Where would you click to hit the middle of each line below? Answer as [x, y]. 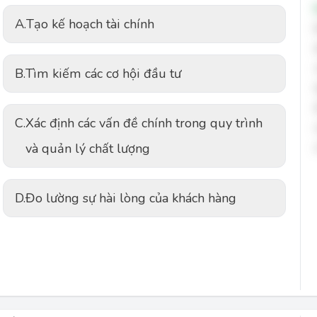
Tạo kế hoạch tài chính [90, 24]
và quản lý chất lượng [88, 149]
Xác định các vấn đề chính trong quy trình [144, 123]
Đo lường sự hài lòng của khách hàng [131, 198]
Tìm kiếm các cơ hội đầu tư [103, 74]
